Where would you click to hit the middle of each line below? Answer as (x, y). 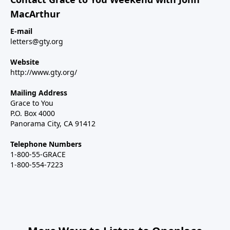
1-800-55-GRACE (38, 154)
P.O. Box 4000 (33, 113)
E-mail (21, 31)
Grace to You (32, 103)
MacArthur (35, 14)
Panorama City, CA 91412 (53, 123)
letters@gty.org (37, 41)
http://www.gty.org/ (44, 72)
